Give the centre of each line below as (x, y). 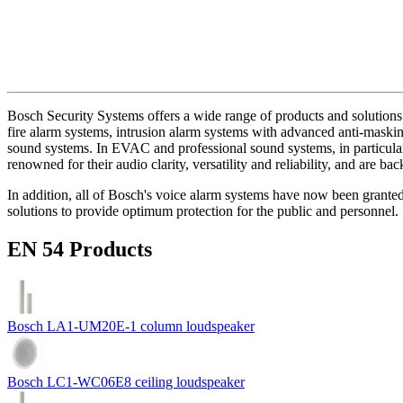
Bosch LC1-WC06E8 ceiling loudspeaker (126, 382)
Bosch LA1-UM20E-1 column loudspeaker (131, 327)
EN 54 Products (80, 249)
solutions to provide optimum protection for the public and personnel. (203, 210)
